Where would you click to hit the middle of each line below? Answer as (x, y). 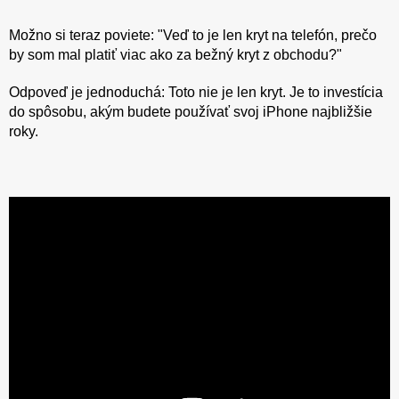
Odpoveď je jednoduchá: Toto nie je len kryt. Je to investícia (196, 92)
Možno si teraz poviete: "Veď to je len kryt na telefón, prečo (193, 35)
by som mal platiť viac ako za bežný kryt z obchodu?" (175, 54)
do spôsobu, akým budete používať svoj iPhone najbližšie (191, 111)
